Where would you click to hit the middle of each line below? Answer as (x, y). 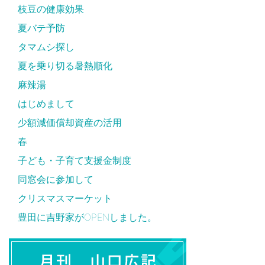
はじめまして (46, 103)
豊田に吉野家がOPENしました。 (87, 217)
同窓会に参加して (56, 179)
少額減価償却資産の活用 (70, 122)
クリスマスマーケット (65, 198)
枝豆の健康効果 (51, 9)
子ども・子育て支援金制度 (75, 160)
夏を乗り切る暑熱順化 (65, 65)
